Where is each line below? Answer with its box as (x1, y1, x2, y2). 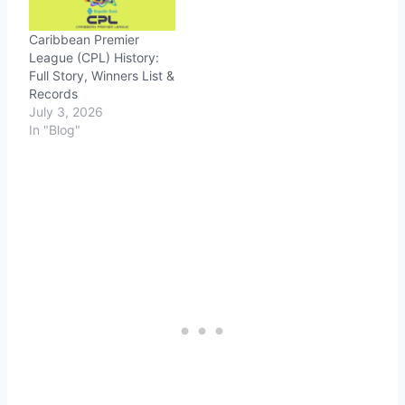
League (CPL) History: (29, 49, 159, 65)
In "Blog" (29, 121, 80, 137)
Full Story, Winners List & (29, 67, 174, 83)
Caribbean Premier (29, 31, 139, 47)
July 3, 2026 (29, 103, 103, 119)
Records (29, 85, 78, 101)
